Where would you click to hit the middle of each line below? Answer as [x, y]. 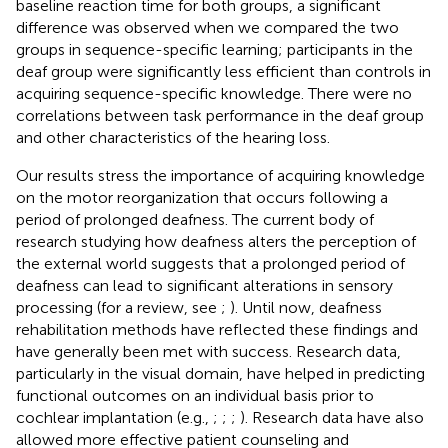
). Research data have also [332, 418]
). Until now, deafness [306, 308]
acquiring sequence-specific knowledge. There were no [214, 94]
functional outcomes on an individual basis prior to [195, 396]
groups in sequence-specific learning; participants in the [214, 50]
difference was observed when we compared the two [207, 28]
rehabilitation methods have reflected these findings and [217, 330]
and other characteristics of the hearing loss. [173, 138]
